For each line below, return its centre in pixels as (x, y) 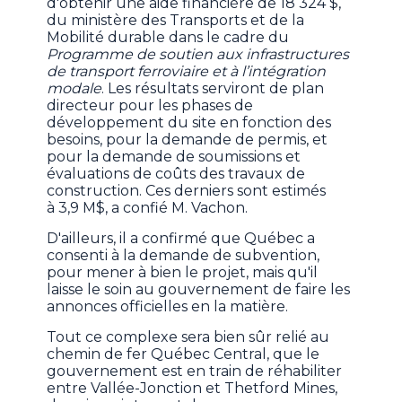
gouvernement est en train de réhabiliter (195, 371)
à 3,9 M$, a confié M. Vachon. (148, 208)
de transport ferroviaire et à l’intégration (187, 72)
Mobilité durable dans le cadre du (168, 38)
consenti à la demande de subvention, (184, 256)
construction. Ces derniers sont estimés (187, 191)
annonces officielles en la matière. (168, 307)
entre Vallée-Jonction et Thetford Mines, (192, 389)
